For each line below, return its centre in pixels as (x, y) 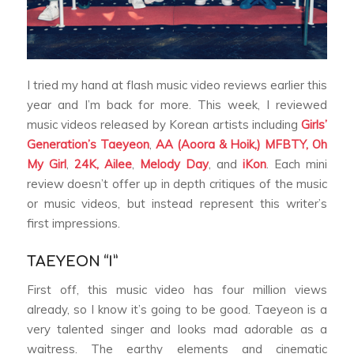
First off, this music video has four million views (177, 290)
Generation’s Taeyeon (88, 145)
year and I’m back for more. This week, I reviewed (177, 105)
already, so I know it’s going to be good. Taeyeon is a (177, 310)
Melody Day (174, 164)
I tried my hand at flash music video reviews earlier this (177, 85)
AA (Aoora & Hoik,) (208, 145)
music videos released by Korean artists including (164, 125)
